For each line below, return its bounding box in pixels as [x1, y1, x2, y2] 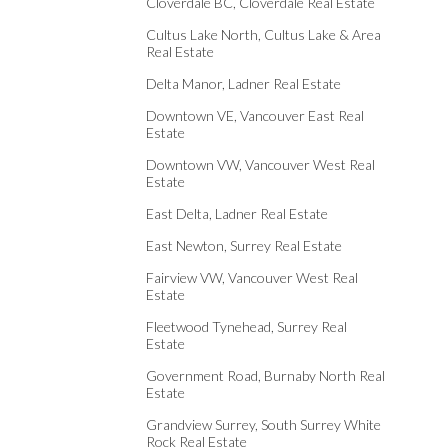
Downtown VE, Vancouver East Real [146, 107, 364, 124]
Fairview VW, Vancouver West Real [146, 269, 358, 286]
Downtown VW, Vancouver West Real [146, 156, 375, 173]
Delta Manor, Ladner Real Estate [146, 75, 341, 92]
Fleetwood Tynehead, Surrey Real [146, 318, 347, 335]
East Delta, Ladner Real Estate [146, 205, 328, 222]
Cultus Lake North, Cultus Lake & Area [146, 26, 381, 43]
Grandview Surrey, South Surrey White [146, 416, 381, 433]
